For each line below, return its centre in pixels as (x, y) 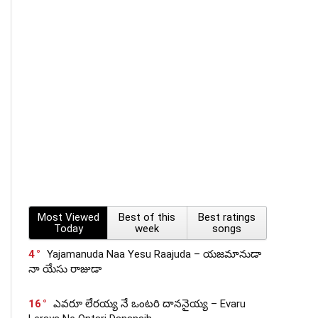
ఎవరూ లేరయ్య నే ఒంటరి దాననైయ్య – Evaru (149, 304)
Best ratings (226, 217)
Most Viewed (68, 217)
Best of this (147, 217)
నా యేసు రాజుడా (65, 269)
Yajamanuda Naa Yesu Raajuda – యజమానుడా (154, 254)
